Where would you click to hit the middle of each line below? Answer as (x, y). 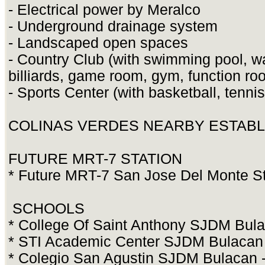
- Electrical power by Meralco (104, 10)
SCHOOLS (49, 209)
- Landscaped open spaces (98, 43)
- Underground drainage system (113, 27)
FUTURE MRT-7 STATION (95, 159)
